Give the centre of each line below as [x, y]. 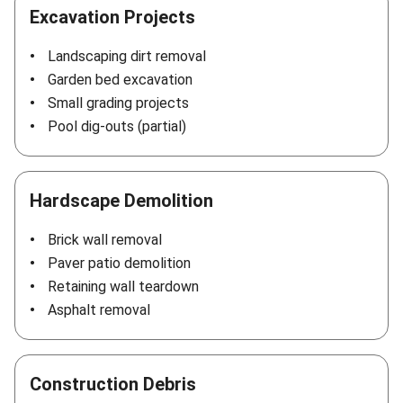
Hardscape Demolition [121, 201]
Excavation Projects [112, 18]
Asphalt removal [99, 310]
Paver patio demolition [119, 264]
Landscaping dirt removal [127, 57]
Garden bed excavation [120, 80]
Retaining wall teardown [123, 287]
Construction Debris [113, 385]
